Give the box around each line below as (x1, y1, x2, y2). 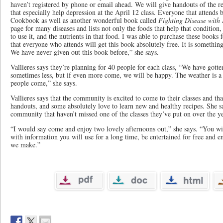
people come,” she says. (10, 78, 77, 88)
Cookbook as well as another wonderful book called (10, 15, 158, 25)
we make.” (10, 139, 40, 149)
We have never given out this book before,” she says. (10, 47, 159, 57)
